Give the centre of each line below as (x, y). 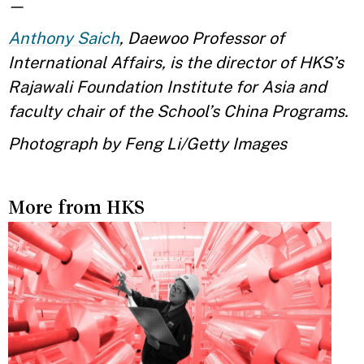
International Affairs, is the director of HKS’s (176, 63)
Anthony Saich (64, 38)
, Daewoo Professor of (202, 38)
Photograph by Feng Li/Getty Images (147, 144)
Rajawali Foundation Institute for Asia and (167, 87)
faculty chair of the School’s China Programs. (178, 111)
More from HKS (77, 207)
